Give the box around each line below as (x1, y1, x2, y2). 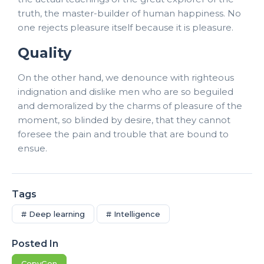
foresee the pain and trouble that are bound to (18, 128, 229, 140)
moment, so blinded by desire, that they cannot (18, 114, 230, 126)
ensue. (18, 142, 47, 154)
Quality (18, 44, 71, 61)
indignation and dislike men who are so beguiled (18, 85, 233, 97)
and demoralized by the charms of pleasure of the (18, 100, 242, 111)
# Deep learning (21, 209, 85, 219)
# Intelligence (106, 209, 160, 219)
